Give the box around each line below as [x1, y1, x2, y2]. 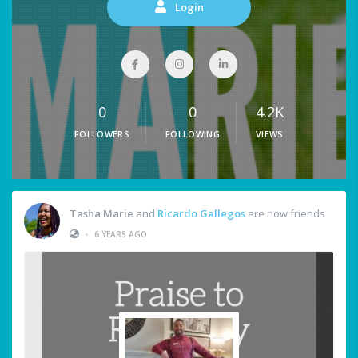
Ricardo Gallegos [157, 205, 245, 221]
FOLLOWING [165, 128, 220, 141]
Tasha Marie [70, 205, 133, 221]
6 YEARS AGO [94, 228, 147, 240]
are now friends [245, 205, 325, 221]
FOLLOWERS [74, 128, 129, 141]
